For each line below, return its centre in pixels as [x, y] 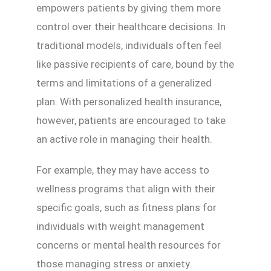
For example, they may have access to [123, 170]
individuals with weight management [120, 226]
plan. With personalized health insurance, [129, 102]
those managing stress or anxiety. [114, 264]
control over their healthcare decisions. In [131, 27]
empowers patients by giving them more [129, 8]
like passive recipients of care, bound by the [135, 64]
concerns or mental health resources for [129, 245]
